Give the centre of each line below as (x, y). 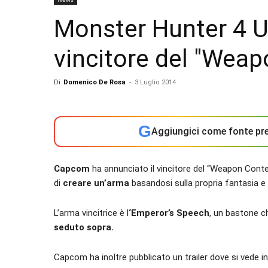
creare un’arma (96, 183)
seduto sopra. (85, 227)
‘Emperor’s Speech (169, 213)
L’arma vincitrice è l (91, 213)
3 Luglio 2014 (155, 82)
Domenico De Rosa (95, 82)
